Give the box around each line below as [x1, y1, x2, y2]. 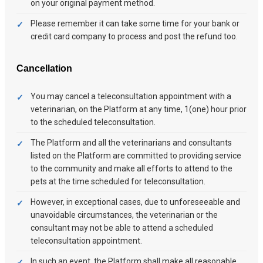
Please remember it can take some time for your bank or [31, 19, 240, 29]
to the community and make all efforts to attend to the [31, 164, 232, 174]
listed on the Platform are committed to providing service [31, 151, 241, 161]
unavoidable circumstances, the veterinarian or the [31, 210, 218, 220]
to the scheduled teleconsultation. [31, 117, 156, 127]
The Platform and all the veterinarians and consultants [31, 138, 232, 148]
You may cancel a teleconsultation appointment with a [31, 92, 231, 102]
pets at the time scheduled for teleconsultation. [31, 177, 205, 187]
